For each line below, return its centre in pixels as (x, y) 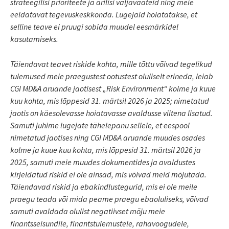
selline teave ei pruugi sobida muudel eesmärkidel (94, 26)
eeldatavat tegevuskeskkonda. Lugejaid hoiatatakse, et (104, 14)
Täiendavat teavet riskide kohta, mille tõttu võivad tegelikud (111, 64)
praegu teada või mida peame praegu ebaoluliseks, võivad (109, 199)
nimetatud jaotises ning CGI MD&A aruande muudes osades (108, 137)
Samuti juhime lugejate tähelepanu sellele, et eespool (100, 125)
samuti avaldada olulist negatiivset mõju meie (88, 211)
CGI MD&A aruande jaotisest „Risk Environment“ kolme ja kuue (113, 88)
